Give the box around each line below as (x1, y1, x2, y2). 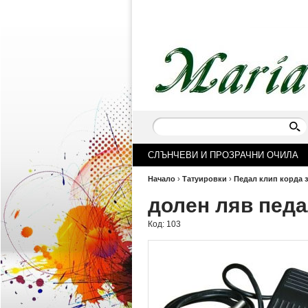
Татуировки (182, 175, 227, 183)
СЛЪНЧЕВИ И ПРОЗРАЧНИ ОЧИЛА (148, 150, 298, 160)
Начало (148, 175, 175, 183)
